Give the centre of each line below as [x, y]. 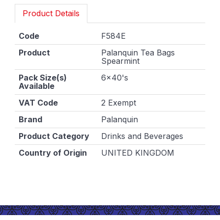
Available [37, 86]
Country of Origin [53, 152]
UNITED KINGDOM [138, 152]
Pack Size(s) [43, 77]
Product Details [51, 13]
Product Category [54, 136]
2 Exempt [119, 102]
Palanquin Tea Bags [138, 52]
